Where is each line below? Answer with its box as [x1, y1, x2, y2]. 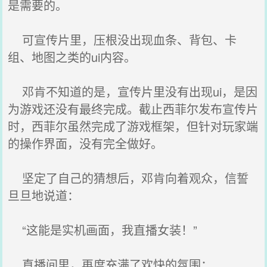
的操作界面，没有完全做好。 [8, 135, 163, 152]
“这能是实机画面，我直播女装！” [8, 221, 198, 238]
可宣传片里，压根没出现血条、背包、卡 [8, 31, 237, 48]
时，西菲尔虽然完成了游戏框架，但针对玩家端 [8, 117, 259, 135]
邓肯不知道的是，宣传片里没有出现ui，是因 [8, 83, 258, 100]
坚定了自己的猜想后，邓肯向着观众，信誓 [8, 169, 249, 187]
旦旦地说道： [8, 187, 80, 204]
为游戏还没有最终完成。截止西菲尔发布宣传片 [8, 100, 259, 117]
